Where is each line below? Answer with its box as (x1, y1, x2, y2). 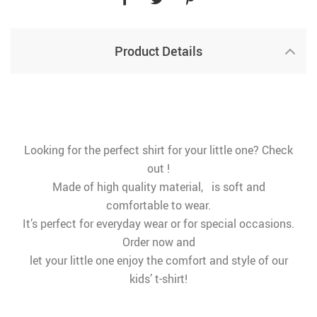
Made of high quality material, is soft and (52, 179, 265, 195)
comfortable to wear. (106, 197, 211, 213)
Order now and (122, 234, 195, 250)
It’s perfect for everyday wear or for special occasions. (23, 216, 294, 231)
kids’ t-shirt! (129, 271, 188, 287)
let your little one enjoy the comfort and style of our (29, 253, 288, 268)
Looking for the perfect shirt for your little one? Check (24, 142, 293, 158)
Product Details (115, 42, 202, 59)
